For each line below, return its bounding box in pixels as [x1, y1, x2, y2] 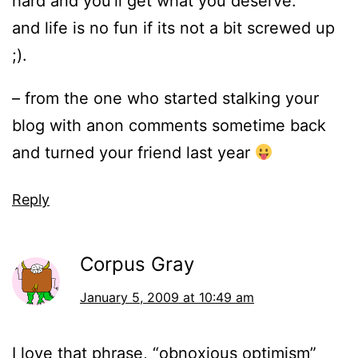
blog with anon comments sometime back [12, 116, 326, 136]
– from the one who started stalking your [12, 89, 319, 109]
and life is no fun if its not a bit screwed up [12, 18, 335, 38]
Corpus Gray [80, 253, 194, 276]
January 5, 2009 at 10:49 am [80, 289, 254, 306]
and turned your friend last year [12, 143, 255, 163]
